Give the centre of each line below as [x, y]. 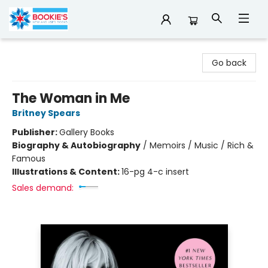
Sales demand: [43, 188]
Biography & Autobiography [76, 145]
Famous [29, 159]
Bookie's [25, 50]
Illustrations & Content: [67, 172]
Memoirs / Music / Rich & [202, 145]
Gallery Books [87, 132]
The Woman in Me [71, 98]
